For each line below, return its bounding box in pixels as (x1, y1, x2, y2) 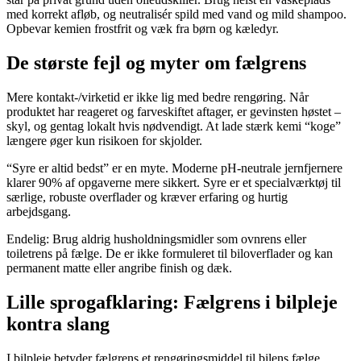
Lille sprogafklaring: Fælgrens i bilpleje (6, 292, 338, 313)
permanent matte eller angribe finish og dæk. (6, 261, 232, 276)
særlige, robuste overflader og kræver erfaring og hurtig (6, 190, 288, 205)
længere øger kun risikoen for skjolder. (6, 134, 202, 148)
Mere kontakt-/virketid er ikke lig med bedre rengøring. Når (6, 90, 309, 105)
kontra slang (6, 313, 110, 335)
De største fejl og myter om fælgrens (6, 52, 306, 74)
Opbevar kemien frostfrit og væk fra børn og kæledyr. (6, 22, 279, 36)
